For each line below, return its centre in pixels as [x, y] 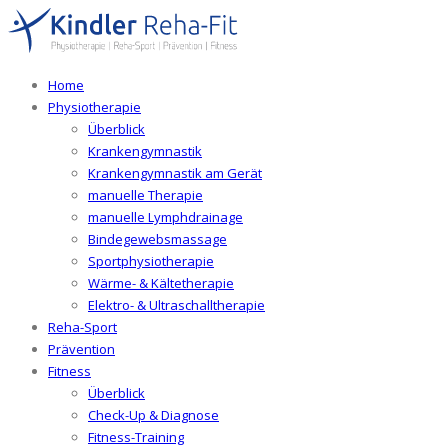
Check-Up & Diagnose [153, 415]
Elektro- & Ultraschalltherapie [176, 305]
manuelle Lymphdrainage [165, 217]
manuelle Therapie [145, 195]
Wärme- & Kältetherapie [161, 283]
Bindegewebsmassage [157, 239]
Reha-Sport [82, 327]
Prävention [81, 349]
